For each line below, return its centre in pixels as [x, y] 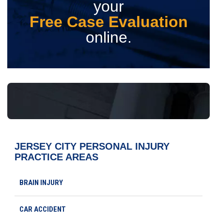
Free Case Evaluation [108, 22]
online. [108, 37]
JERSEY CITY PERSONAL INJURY [92, 146]
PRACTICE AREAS [56, 157]
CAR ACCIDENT [43, 209]
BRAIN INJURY [41, 182]
